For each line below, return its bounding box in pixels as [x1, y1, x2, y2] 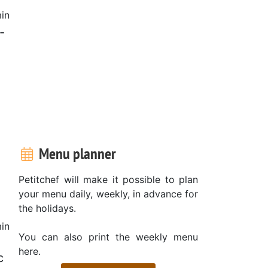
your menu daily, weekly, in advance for [19, 187, 198, 200]
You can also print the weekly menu [19, 230, 198, 243]
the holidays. [19, 202, 76, 214]
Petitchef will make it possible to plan [19, 173, 198, 185]
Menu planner [35, 143, 116, 163]
